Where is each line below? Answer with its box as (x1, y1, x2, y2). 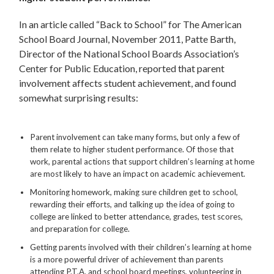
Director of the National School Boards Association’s (19, 47, 240, 59)
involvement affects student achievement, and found (19, 76, 237, 89)
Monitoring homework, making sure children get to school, (30, 187, 239, 198)
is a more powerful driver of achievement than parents (30, 254, 224, 265)
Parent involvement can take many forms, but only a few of (30, 132, 240, 143)
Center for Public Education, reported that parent (19, 62, 225, 74)
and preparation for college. (30, 224, 130, 234)
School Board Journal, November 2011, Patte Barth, (19, 32, 236, 45)
